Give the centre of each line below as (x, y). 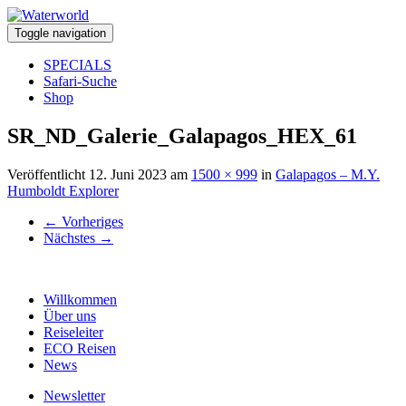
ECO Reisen (80, 348)
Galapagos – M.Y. (328, 174)
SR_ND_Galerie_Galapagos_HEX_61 (182, 135)
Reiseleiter (73, 332)
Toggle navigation (60, 33)
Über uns (70, 315)
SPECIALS (77, 65)
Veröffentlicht (48, 174)
